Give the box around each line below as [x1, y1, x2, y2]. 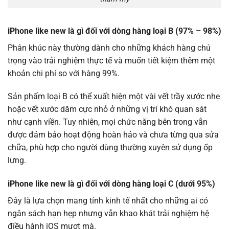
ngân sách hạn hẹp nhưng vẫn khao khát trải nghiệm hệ [8, 209, 209, 219]
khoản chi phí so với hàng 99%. [8, 68, 120, 78]
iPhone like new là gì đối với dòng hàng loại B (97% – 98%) [8, 26, 221, 36]
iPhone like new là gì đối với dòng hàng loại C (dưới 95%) [8, 179, 215, 189]
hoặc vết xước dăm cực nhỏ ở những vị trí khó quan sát [8, 104, 207, 114]
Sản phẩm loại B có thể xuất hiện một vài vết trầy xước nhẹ [8, 91, 220, 102]
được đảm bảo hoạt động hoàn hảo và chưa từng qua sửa [8, 130, 219, 140]
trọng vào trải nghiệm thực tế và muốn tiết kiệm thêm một [8, 55, 215, 65]
